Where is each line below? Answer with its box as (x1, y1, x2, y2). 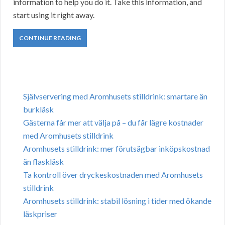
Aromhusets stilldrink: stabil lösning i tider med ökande (23, 196, 211, 206)
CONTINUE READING (19, 34, 81, 42)
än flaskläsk (23, 157, 64, 167)
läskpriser (23, 209, 57, 219)
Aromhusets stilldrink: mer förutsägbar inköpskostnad (23, 144, 210, 154)
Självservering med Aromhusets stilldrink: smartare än (23, 91, 207, 101)
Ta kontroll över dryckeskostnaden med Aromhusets (23, 170, 203, 180)
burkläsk (23, 104, 54, 115)
